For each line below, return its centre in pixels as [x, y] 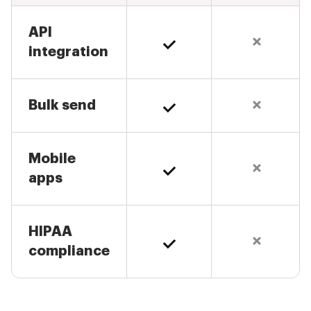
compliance [69, 251]
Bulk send [62, 105]
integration [68, 52]
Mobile [52, 159]
